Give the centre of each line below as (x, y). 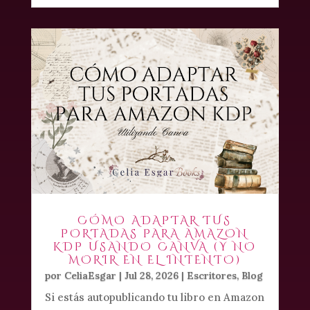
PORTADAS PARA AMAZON (155, 234)
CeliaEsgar (90, 275)
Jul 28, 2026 (151, 275)
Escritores (211, 275)
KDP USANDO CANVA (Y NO (155, 247)
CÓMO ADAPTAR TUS (155, 221)
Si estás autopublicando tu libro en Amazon (154, 297)
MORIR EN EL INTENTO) (155, 260)
